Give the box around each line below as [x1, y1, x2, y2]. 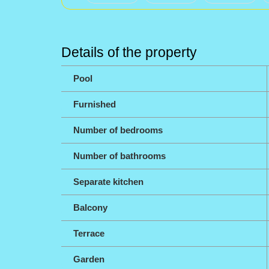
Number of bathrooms [73, 151, 166, 161]
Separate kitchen [73, 177, 144, 187]
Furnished [73, 99, 116, 109]
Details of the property [61, 44, 197, 60]
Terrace [73, 228, 104, 238]
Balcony [73, 202, 107, 213]
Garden [73, 254, 104, 264]
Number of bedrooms [73, 125, 163, 135]
